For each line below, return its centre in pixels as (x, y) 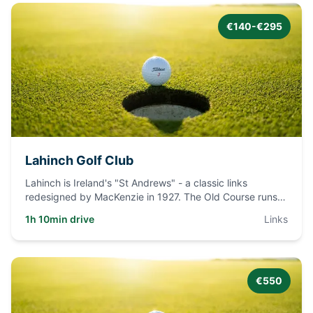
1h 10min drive (60, 219)
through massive (63, 211)
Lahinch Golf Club (79, 160)
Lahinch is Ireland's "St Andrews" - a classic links (136, 183)
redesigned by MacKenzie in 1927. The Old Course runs (151, 197)
